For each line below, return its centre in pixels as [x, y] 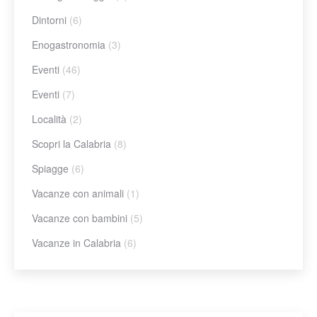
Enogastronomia [69, 44]
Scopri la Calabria [71, 143]
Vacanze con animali [78, 193]
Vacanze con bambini [80, 218]
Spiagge [50, 168]
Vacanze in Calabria [76, 242]
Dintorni [49, 19]
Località [49, 119]
